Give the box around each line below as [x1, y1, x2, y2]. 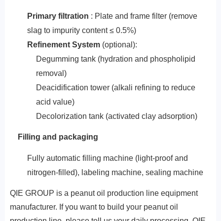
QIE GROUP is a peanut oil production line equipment [10, 189, 198, 197]
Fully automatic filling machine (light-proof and [27, 154, 188, 162]
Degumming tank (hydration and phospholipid [36, 55, 196, 63]
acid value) [36, 98, 75, 106]
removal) [36, 69, 67, 77]
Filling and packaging [18, 133, 98, 141]
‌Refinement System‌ [27, 40, 100, 49]
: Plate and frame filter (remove [88, 12, 197, 20]
